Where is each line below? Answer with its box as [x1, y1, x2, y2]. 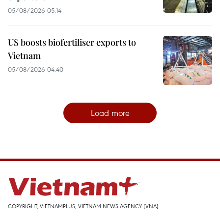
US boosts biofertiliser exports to [8, 36, 136, 48]
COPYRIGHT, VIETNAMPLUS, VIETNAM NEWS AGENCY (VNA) [8, 202, 159, 210]
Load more [90, 107, 130, 118]
